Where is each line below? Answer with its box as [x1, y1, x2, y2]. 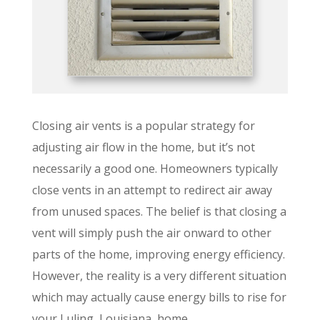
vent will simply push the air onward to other [31, 224, 271, 241]
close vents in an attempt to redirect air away [31, 181, 272, 198]
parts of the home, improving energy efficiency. [31, 246, 285, 262]
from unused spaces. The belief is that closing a [31, 203, 286, 219]
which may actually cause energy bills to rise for [31, 289, 286, 305]
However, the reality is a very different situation [31, 267, 286, 284]
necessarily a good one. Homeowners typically [31, 160, 278, 176]
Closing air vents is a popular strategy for [31, 117, 255, 134]
